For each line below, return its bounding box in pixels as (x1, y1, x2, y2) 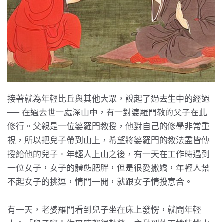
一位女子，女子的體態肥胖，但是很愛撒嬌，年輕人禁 (7, 164, 210, 173)
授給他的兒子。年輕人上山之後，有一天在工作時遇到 (7, 150, 210, 159)
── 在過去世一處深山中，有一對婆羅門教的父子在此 (7, 108, 207, 117)
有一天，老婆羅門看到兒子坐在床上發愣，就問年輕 (7, 205, 201, 215)
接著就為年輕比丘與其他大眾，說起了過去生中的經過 (7, 94, 210, 104)
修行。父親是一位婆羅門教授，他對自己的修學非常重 (7, 122, 210, 131)
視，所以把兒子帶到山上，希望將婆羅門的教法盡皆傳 (7, 136, 210, 145)
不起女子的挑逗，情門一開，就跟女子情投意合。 (7, 177, 193, 187)
